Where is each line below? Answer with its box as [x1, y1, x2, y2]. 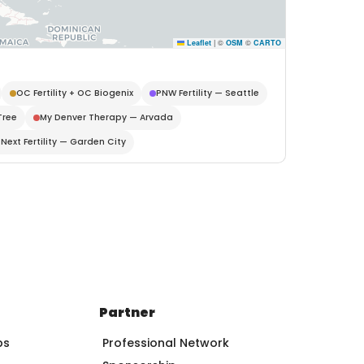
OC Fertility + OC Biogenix [16, 86, 133, 99]
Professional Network [102, 334, 229, 351]
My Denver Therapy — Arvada [40, 110, 173, 123]
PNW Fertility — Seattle [156, 86, 259, 99]
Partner [98, 302, 155, 322]
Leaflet [184, 37, 211, 48]
